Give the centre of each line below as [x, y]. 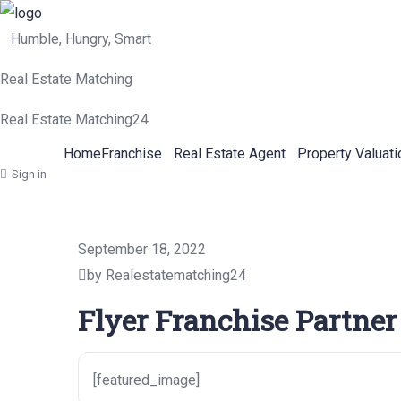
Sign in [29, 174]
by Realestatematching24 [166, 275]
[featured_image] [146, 380]
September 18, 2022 [142, 249]
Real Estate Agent [229, 154]
